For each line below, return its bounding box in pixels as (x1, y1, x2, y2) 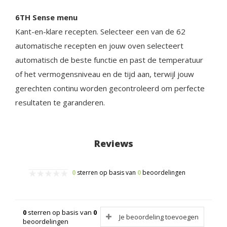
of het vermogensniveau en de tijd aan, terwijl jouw (15, 69, 194, 80)
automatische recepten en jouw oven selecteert (15, 41, 183, 51)
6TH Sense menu (15, 12, 78, 23)
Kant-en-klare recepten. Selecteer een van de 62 (15, 26, 185, 37)
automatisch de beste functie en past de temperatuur (15, 55, 203, 65)
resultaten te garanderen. (15, 97, 105, 108)
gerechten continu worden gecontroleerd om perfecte (15, 83, 205, 94)
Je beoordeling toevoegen (119, 212, 199, 222)
